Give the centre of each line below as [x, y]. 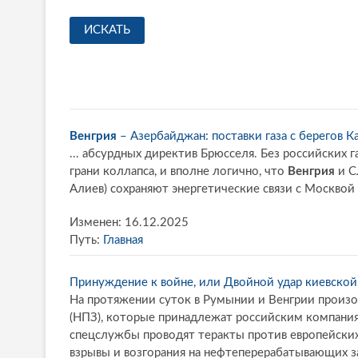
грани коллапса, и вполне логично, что [179, 171]
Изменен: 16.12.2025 [129, 222]
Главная [123, 240]
